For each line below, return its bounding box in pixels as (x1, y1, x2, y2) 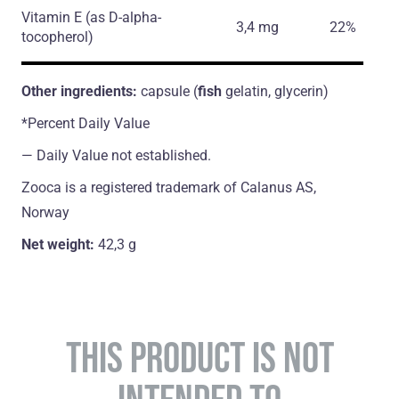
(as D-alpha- (85, 9, 161, 27)
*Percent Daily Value (21, 115, 150, 133)
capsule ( (141, 83, 198, 101)
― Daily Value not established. (21, 147, 211, 165)
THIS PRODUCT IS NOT (65, 333, 334, 382)
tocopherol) (21, 28, 94, 46)
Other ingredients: (21, 83, 141, 101)
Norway (21, 204, 69, 222)
